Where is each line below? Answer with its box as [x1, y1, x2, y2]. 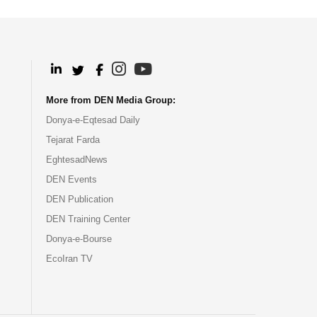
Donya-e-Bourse [46, 234, 113, 244]
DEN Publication [46, 194, 114, 204]
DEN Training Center [46, 214, 131, 224]
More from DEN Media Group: [46, 95, 176, 105]
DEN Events [46, 174, 98, 185]
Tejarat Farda [46, 134, 100, 145]
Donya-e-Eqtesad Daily [46, 115, 141, 125]
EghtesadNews [46, 154, 108, 165]
